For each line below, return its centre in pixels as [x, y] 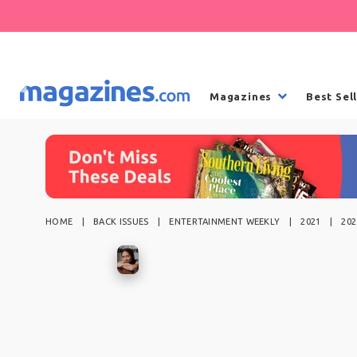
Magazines [241, 96]
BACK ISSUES [121, 221]
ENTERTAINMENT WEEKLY [225, 221]
